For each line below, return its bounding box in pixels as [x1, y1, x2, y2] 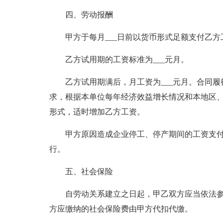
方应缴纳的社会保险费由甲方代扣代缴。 [49, 205, 193, 213]
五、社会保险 [65, 167, 113, 176]
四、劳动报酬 [65, 10, 113, 19]
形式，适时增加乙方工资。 [49, 108, 145, 116]
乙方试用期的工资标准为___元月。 [65, 55, 189, 64]
